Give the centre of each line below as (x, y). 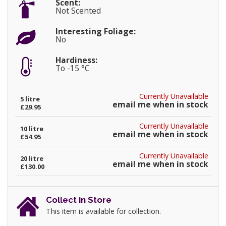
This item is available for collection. (103, 211)
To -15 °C (72, 68)
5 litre (30, 99)
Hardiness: (76, 60)
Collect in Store (79, 200)
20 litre (32, 158)
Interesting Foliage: (95, 31)
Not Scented (78, 10)
